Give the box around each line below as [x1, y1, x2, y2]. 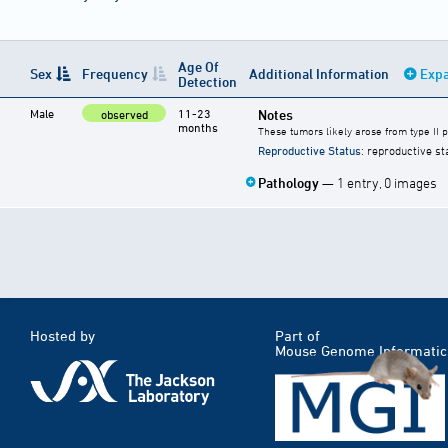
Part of [275, 327, 320, 345]
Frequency [82, 65, 148, 83]
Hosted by [30, 327, 95, 345]
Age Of [178, 58, 219, 76]
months [178, 120, 218, 135]
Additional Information [249, 65, 392, 83]
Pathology [258, 174, 322, 192]
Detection [178, 73, 237, 91]
